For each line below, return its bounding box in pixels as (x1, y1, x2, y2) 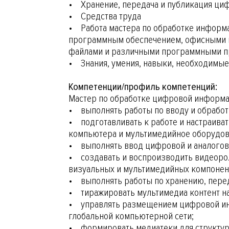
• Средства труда (68, 10, 144, 22)
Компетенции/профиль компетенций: (68, 81, 218, 93)
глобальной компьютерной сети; (68, 210, 194, 222)
